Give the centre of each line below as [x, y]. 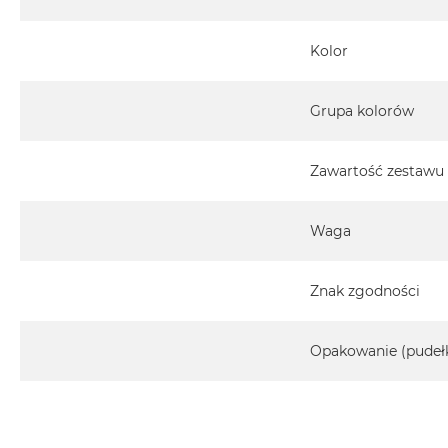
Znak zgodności [365, 291]
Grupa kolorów [362, 111]
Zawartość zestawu [377, 171]
